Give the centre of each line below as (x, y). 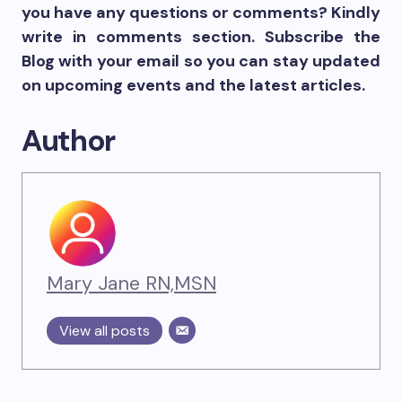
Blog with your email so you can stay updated (201, 61)
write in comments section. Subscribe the (201, 37)
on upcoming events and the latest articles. (195, 86)
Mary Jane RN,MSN (131, 284)
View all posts (105, 331)
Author (69, 141)
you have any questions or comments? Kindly (201, 13)
